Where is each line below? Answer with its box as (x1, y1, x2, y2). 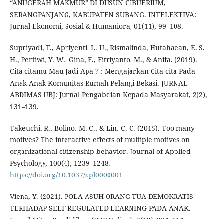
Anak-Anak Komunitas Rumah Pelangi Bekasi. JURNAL (9, 78, 188, 88)
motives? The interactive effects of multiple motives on (9, 135, 190, 145)
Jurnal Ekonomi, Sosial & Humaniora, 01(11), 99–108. (9, 22, 183, 31)
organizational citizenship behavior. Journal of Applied (9, 147, 191, 156)
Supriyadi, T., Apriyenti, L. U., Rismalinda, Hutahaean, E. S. (9, 43, 205, 53)
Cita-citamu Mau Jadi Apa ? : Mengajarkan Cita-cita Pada (9, 66, 195, 76)
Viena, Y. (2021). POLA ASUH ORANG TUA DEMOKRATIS (9, 192, 193, 201)
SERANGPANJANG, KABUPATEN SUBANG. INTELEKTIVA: (9, 10, 196, 20)
